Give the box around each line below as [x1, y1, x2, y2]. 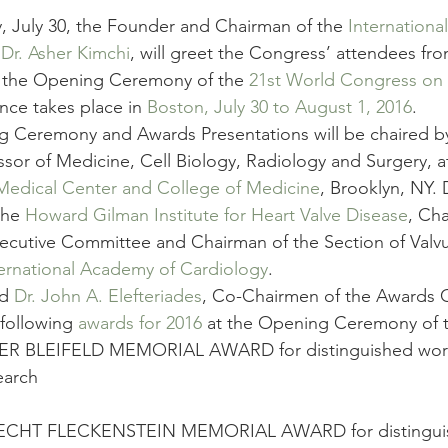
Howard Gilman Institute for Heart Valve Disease [25, 204, 408, 226]
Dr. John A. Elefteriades [14, 285, 202, 307]
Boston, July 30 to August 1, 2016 [147, 96, 412, 118]
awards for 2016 [78, 312, 202, 334]
